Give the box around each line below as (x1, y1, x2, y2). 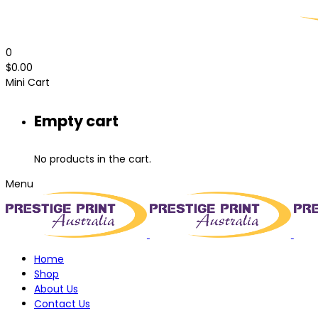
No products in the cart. (34, 151, 151, 166)
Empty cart (34, 110, 119, 131)
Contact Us (34, 296, 90, 311)
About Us (34, 281, 78, 296)
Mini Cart (6, 75, 50, 89)
